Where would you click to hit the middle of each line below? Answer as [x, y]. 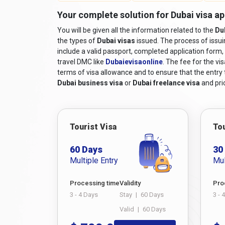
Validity [130, 183]
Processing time [95, 183]
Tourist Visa [93, 127]
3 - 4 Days [84, 194]
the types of [77, 40]
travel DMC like [81, 62]
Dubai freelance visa [166, 83]
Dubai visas [116, 40]
